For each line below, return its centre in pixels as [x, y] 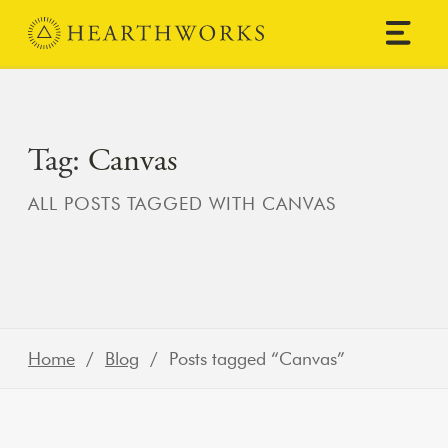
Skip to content [71, 32]
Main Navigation [104, 47]
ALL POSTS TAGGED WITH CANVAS [182, 203]
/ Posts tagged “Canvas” [242, 358]
